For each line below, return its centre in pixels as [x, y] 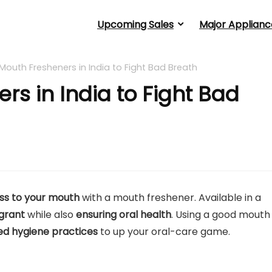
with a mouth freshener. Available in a [170, 198]
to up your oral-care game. [165, 232]
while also [50, 215]
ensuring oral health [124, 215]
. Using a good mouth [221, 215]
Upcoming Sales [135, 25]
